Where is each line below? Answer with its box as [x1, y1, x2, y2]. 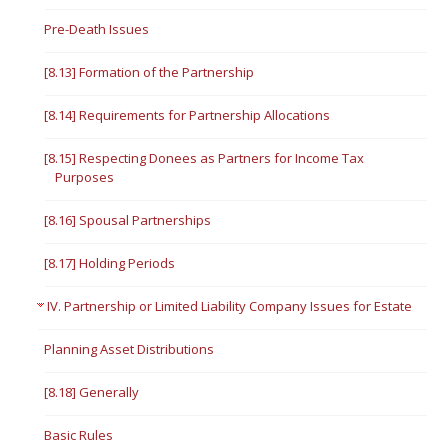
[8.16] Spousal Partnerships [44, 211, 212, 229]
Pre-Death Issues [44, 20, 150, 38]
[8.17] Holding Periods [44, 254, 176, 272]
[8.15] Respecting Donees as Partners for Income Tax [44, 149, 365, 167]
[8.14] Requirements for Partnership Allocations [44, 106, 331, 124]
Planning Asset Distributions [44, 340, 215, 358]
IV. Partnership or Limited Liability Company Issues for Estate [47, 297, 413, 315]
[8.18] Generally [44, 383, 140, 401]
